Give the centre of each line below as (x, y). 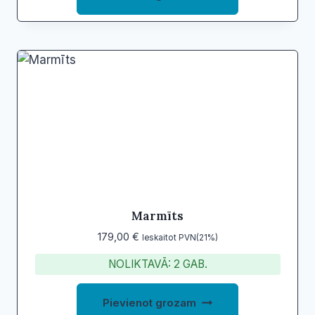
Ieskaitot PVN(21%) (180, 237)
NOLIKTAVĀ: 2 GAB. (157, 264)
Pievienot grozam (150, 302)
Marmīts (157, 216)
